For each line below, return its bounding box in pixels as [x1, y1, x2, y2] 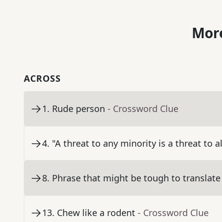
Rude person [52, 103, 105, 115]
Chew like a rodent [57, 207, 135, 219]
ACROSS [24, 72, 61, 85]
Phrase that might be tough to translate [52, 172, 221, 184]
